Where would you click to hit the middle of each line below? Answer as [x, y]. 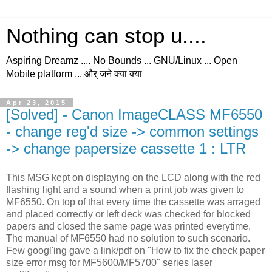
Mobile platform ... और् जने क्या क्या [74, 74]
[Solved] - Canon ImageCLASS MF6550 [134, 114]
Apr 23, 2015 [36, 103]
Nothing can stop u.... [106, 36]
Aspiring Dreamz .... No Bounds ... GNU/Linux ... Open [122, 60]
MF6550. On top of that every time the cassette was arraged [133, 202]
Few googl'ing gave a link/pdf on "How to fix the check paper [135, 250]
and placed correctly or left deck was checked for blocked [128, 214]
